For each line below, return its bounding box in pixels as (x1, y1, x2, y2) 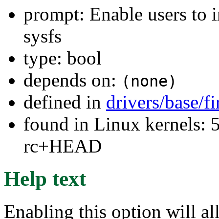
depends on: (23, 69, 121, 90)
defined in (23, 91, 106, 112)
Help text (4, 167, 86, 190)
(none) (121, 72, 177, 90)
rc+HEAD (23, 135, 102, 156)
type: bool (23, 47, 102, 68)
